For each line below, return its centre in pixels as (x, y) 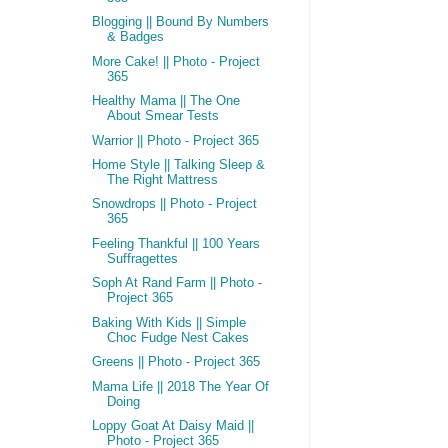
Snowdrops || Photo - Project (174, 204)
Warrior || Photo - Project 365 (175, 140)
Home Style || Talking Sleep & (178, 165)
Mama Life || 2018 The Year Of (180, 386)
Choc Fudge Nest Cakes (177, 337)
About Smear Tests (162, 116)
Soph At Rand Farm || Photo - (176, 283)
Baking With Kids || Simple (168, 322)
